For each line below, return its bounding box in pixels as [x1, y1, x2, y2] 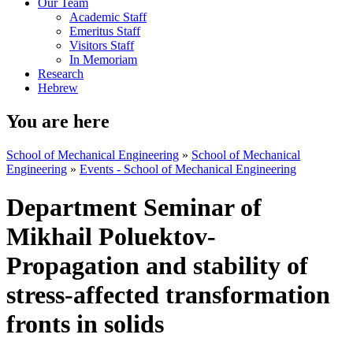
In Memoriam [69, 53, 137, 66]
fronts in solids [6, 310, 164, 339]
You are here [6, 110, 110, 132]
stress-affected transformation [6, 281, 330, 310]
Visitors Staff [69, 39, 134, 52]
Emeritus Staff [69, 24, 140, 38]
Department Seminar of [6, 193, 262, 222]
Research [38, 67, 84, 80]
